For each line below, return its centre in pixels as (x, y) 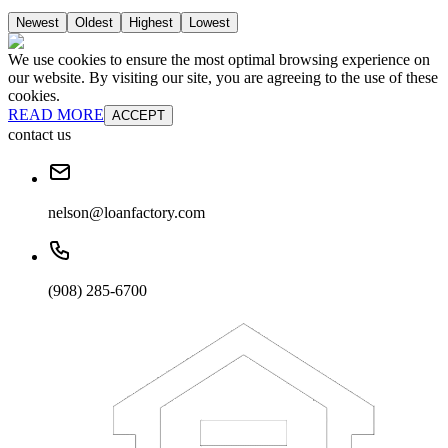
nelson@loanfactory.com (126, 213)
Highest (151, 23)
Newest (37, 23)
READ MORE (56, 115)
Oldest (94, 23)
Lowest (209, 23)
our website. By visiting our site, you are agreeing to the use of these (223, 78)
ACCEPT (138, 116)
